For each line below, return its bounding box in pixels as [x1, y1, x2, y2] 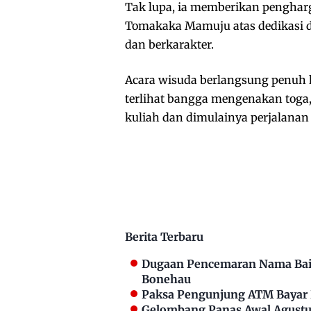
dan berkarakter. [125, 37, 214, 52]
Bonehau [142, 272, 191, 287]
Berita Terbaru [125, 230, 203, 244]
